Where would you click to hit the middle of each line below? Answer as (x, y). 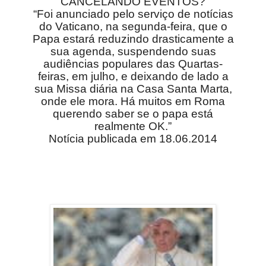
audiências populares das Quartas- (133, 64)
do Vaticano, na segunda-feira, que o (133, 27)
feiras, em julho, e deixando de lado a (133, 77)
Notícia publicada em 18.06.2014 (133, 139)
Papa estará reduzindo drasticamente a (133, 39)
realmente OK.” (133, 126)
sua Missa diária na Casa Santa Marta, (133, 89)
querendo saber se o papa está (133, 114)
